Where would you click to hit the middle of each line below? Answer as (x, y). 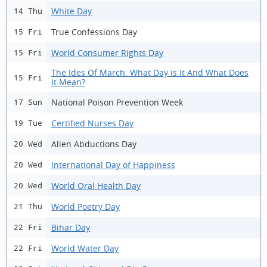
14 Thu (28, 11)
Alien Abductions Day (94, 144)
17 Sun (28, 102)
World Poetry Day (86, 206)
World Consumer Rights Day (107, 52)
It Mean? (68, 82)
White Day (72, 11)
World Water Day (85, 248)
